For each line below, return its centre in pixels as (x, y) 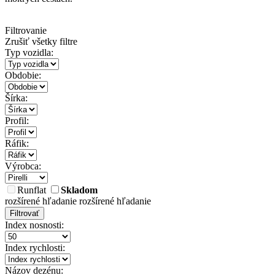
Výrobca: (23, 166)
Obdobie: (23, 76)
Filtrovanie (26, 31)
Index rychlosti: (35, 248)
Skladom (79, 190)
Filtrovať (25, 214)
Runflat (32, 190)
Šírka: (16, 98)
